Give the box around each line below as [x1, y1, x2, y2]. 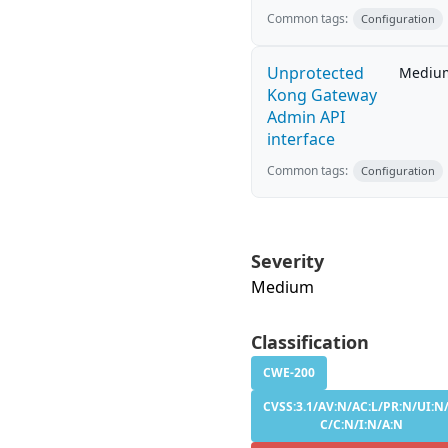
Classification [251, 330, 369, 354]
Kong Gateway [267, 84, 377, 106]
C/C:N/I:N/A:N [319, 416, 403, 433]
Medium [251, 276, 314, 298]
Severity [251, 249, 324, 273]
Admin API [267, 106, 345, 128]
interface [267, 128, 335, 150]
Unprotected [267, 62, 364, 84]
